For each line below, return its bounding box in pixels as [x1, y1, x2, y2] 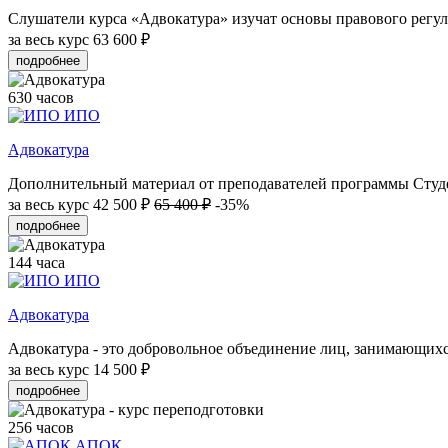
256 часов [8, 419, 74, 437]
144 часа [8, 254, 65, 272]
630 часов [8, 89, 74, 107]
